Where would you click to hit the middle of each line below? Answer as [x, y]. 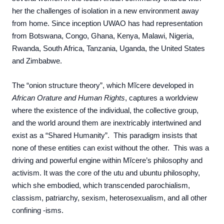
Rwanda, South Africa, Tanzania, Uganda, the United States [108, 48]
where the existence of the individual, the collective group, [105, 110]
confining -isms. [39, 210]
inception [86, 23]
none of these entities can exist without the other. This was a [110, 148]
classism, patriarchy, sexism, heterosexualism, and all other [109, 198]
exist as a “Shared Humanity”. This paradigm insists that [104, 135]
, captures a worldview [161, 98]
